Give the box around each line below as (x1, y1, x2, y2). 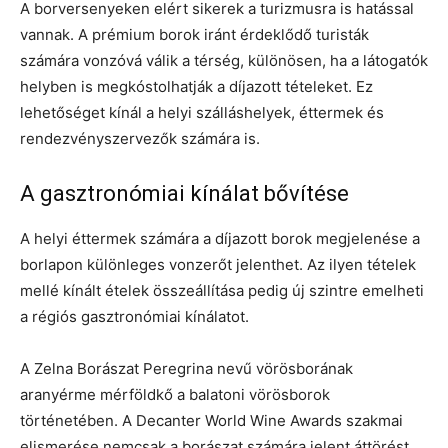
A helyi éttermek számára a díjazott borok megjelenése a (20, 228, 420, 248)
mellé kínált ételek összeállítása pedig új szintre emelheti (20, 280, 424, 300)
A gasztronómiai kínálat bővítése (20, 180, 349, 206)
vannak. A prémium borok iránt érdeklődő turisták (20, 24, 369, 44)
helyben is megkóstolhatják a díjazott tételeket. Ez (20, 76, 373, 96)
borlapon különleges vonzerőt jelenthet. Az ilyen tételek (20, 254, 416, 274)
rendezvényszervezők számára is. (20, 128, 260, 148)
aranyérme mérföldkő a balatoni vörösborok (20, 384, 330, 404)
